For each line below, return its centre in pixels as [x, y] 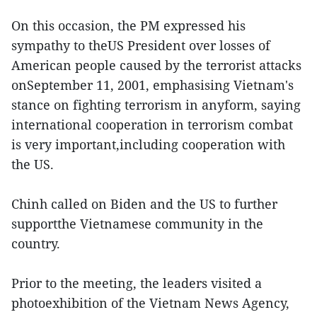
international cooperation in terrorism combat [152, 125]
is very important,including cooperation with [148, 144]
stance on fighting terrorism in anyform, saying [156, 105]
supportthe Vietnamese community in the [137, 224]
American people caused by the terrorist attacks [156, 65]
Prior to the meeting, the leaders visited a [137, 283]
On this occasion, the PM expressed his [128, 25]
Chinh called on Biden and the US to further [144, 204]
